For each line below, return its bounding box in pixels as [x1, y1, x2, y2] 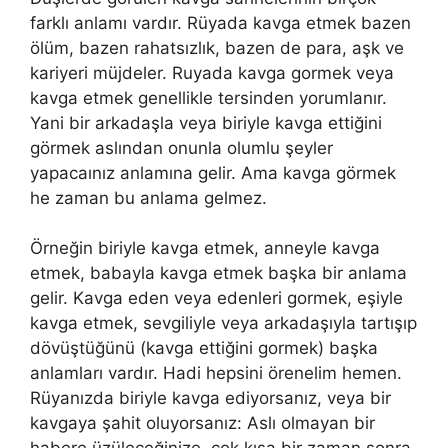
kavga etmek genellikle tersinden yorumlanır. [30, 87, 387, 108]
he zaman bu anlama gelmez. [30, 187, 267, 208]
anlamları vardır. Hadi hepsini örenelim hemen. [30, 363, 402, 383]
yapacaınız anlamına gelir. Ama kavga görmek [30, 162, 396, 183]
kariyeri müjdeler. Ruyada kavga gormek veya [30, 62, 394, 83]
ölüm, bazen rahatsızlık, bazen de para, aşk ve [30, 37, 404, 58]
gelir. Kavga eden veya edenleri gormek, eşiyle [30, 288, 403, 308]
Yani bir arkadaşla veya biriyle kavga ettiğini [30, 112, 382, 133]
